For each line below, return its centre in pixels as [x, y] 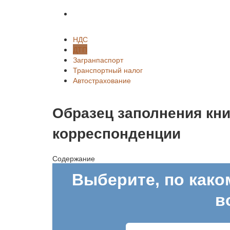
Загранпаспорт [98, 60]
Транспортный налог [108, 70]
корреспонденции [117, 132]
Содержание [74, 158]
